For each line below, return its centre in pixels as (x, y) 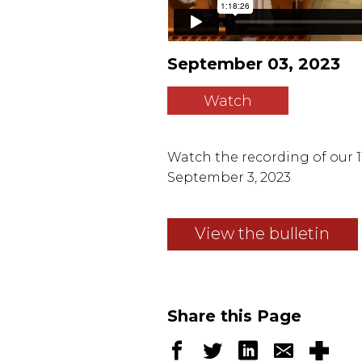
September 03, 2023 (254, 64)
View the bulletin (263, 234)
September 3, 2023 (229, 177)
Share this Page (234, 316)
